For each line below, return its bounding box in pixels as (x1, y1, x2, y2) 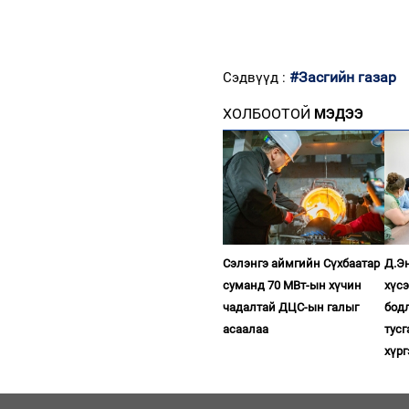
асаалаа (222, 321, 268, 336)
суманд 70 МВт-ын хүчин (222, 278, 362, 292)
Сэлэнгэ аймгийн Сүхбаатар (222, 256, 380, 270)
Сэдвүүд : (222, 68, 289, 86)
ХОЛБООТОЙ (222, 104, 310, 122)
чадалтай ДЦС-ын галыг (222, 299, 359, 314)
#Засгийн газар (288, 68, 396, 86)
